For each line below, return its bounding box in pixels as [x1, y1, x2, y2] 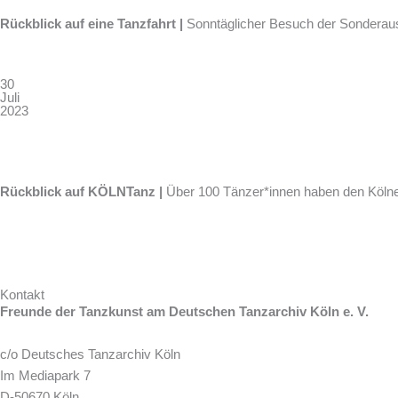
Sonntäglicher [183, 16, 269, 32]
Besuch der [269, 16, 336, 32]
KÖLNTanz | [88, 184, 166, 200]
